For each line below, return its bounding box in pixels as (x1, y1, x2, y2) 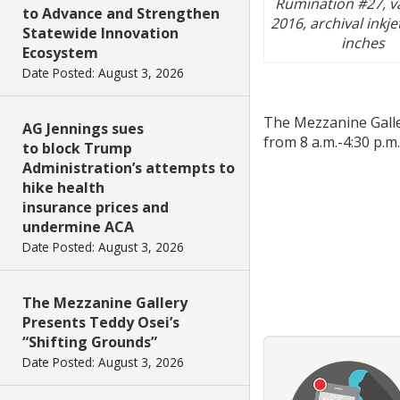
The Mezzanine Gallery (22, 293, 187, 312)
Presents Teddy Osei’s (22, 312, 179, 332)
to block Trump (22, 138, 132, 158)
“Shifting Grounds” (22, 332, 157, 352)
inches (341, 32, 385, 53)
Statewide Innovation (22, 23, 179, 43)
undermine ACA (22, 217, 134, 237)
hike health (22, 178, 104, 197)
